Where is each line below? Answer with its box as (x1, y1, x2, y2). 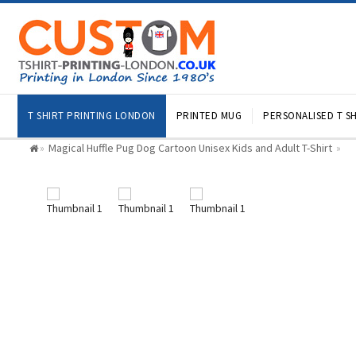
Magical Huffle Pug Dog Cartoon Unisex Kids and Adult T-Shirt (48, 141, 335, 155)
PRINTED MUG (176, 109, 242, 122)
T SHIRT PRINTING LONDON (28, 109, 156, 122)
